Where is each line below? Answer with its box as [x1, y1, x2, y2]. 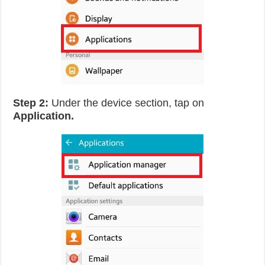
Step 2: [13, 97, 49, 109]
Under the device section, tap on [49, 97, 205, 109]
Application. [13, 110, 75, 122]
